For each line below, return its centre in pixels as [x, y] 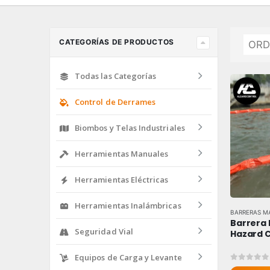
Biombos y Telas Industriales [130, 127]
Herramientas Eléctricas [122, 179]
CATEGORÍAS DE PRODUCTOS [117, 42]
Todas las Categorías [116, 76]
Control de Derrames [115, 102]
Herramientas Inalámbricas [128, 205]
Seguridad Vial [104, 231]
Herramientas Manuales [122, 153]
